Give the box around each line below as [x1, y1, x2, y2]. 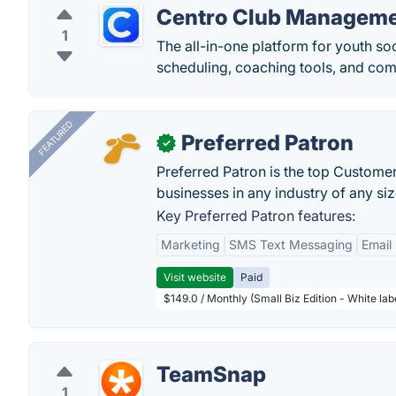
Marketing [161, 237, 220, 252]
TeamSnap [156, 362, 266, 387]
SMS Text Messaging [229, 237, 353, 252]
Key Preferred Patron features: [156, 207, 355, 225]
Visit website [164, 270, 226, 284]
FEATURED [35, 118, 75, 158]
